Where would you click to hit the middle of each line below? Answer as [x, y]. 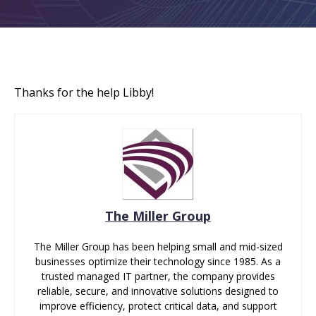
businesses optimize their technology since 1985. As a [158, 262]
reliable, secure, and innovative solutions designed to [158, 291]
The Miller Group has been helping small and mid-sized [158, 247]
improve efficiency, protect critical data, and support [158, 306]
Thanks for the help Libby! [84, 92]
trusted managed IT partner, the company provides [158, 276]
